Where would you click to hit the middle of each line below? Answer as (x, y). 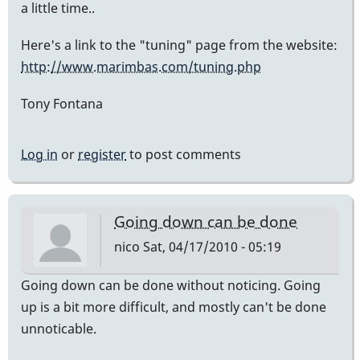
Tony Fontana (62, 104)
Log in (39, 155)
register (102, 155)
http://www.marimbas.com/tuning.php (141, 67)
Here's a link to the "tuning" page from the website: (179, 45)
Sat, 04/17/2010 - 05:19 (211, 246)
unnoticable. (59, 328)
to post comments (184, 155)
